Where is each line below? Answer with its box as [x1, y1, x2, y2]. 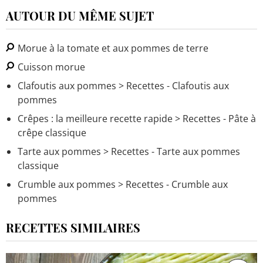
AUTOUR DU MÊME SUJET [6, 7, 154, 23]
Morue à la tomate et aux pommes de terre [15, 41, 208, 55]
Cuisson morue [15, 60, 85, 73]
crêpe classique [18, 126, 86, 139]
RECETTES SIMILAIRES [6, 219, 140, 235]
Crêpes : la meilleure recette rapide [18, 112, 173, 125]
